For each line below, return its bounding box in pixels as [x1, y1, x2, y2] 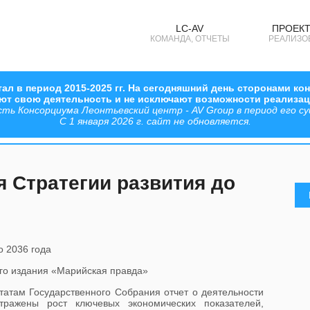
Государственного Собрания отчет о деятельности [29, 286, 264, 298]
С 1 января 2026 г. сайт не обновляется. [59, 116, 251, 127]
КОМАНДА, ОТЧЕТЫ [149, 34, 230, 44]
